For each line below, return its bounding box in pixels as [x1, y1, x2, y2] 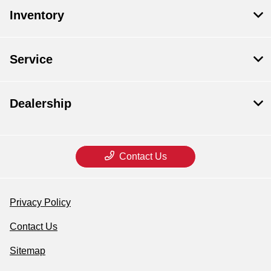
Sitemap [10, 246, 45, 256]
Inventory [10, 8, 64, 22]
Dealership [10, 97, 71, 111]
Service [10, 53, 53, 67]
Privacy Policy [10, 197, 71, 208]
